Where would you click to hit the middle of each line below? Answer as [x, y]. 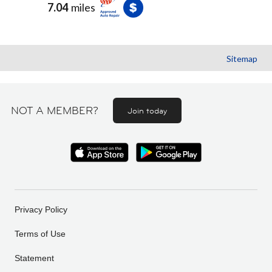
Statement [34, 258]
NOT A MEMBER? [55, 110]
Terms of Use [40, 234]
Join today [147, 110]
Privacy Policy [41, 209]
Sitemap [242, 59]
